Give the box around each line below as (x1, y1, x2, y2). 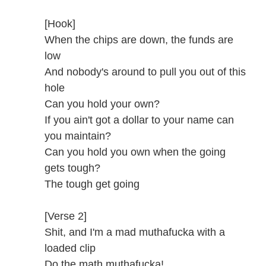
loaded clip (45, 242, 96, 254)
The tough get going (45, 178, 140, 190)
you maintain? (45, 130, 111, 142)
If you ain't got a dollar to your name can (45, 114, 234, 126)
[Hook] (45, 18, 75, 30)
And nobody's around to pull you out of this (45, 66, 246, 78)
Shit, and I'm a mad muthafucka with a (45, 226, 225, 238)
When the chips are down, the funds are (45, 34, 233, 46)
